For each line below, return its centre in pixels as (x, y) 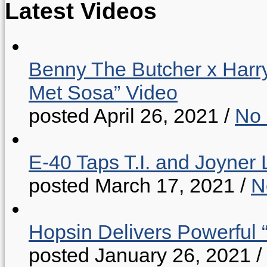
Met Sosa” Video (103, 92)
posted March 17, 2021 (132, 185)
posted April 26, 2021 (124, 115)
